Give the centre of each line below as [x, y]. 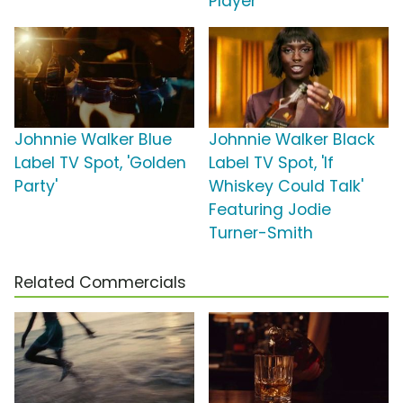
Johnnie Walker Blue [93, 140]
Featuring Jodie [270, 210]
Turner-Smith [261, 233]
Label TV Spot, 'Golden [100, 163]
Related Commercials [100, 283]
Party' [36, 187]
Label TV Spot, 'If [271, 163]
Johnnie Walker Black [292, 140]
